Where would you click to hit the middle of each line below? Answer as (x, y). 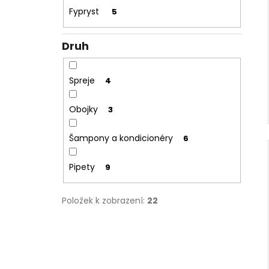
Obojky (83, 110)
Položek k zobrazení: (104, 200)
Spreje (82, 81)
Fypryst (85, 12)
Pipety (82, 167)
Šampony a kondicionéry (121, 138)
